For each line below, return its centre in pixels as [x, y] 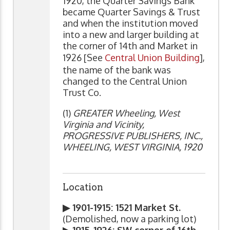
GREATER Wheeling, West [126, 113]
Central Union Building [152, 57]
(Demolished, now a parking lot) [129, 218]
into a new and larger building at [131, 34]
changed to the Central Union [125, 81]
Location [83, 187]
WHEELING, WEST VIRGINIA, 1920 [132, 147]
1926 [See [84, 57]
